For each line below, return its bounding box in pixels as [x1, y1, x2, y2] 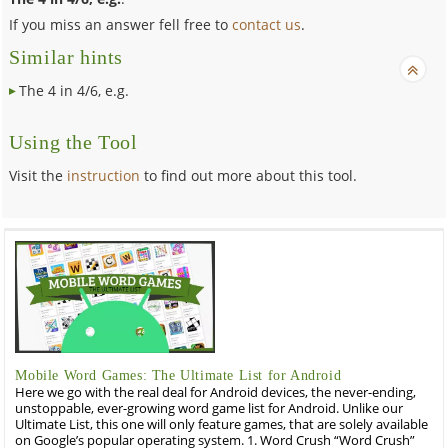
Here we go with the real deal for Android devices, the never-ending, [15, 383, 417, 401]
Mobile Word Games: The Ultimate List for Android [15, 367, 342, 383]
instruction [67, 165, 141, 185]
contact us [232, 14, 302, 34]
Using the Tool [9, 131, 138, 153]
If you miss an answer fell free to [9, 14, 233, 34]
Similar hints [9, 46, 124, 68]
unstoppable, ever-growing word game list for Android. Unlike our [15, 399, 404, 417]
